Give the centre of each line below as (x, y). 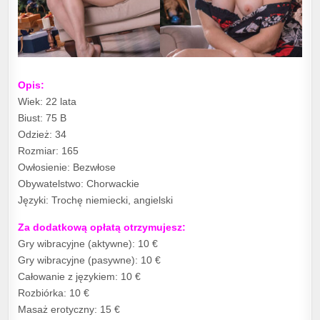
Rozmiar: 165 (49, 151)
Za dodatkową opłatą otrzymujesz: (102, 227)
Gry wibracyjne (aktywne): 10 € (88, 244)
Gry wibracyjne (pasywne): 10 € (90, 260)
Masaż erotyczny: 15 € (69, 310)
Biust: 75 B (42, 118)
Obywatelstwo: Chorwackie (79, 184)
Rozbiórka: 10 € (54, 293)
